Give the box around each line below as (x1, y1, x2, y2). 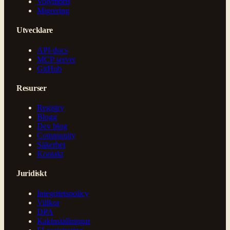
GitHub (37, 64, 62, 73)
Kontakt (37, 149, 63, 159)
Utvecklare (16, 26, 53, 35)
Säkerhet (37, 140, 65, 149)
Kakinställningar (37, 216, 90, 225)
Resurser (16, 83, 47, 92)
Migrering (37, 6, 69, 15)
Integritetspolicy (37, 188, 89, 198)
